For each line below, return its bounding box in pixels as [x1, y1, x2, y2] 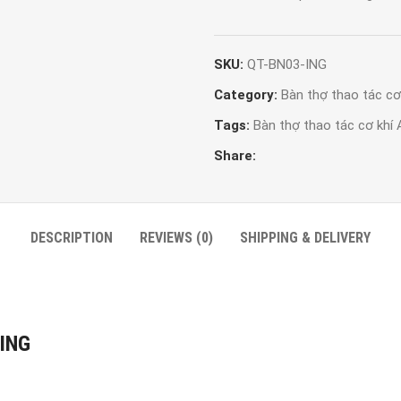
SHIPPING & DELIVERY [240, 229, 371, 246]
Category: [214, 87, 277, 103]
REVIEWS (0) [140, 229, 213, 246]
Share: [214, 148, 256, 164]
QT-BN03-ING [247, 56, 327, 73]
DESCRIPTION [30, 229, 113, 246]
